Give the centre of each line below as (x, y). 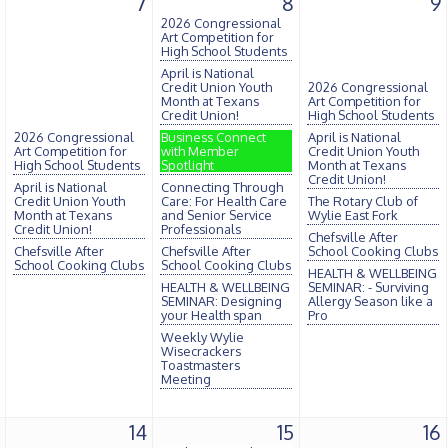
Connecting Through (222, 187)
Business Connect (213, 137)
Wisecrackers (201, 351)
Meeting (186, 379)
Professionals (201, 229)
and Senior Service (216, 215)
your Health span (211, 315)
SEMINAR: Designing (221, 301)
